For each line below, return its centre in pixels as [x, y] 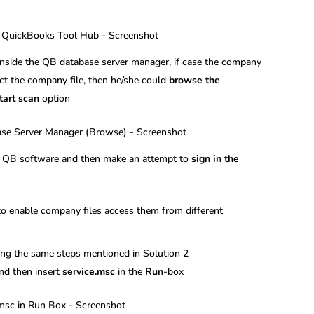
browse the [195, 80]
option [55, 98]
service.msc [89, 271]
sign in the [216, 158]
